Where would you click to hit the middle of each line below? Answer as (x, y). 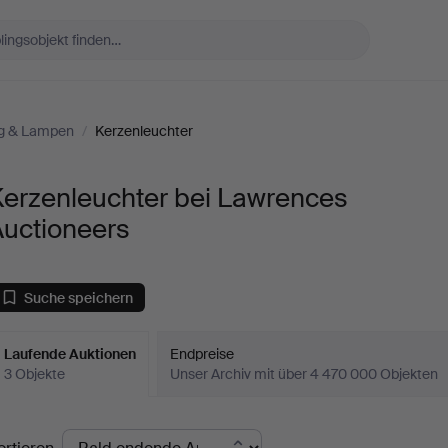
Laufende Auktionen (70, 354)
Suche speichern (79, 297)
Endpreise (202, 354)
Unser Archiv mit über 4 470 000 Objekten (304, 374)
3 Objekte (35, 374)
